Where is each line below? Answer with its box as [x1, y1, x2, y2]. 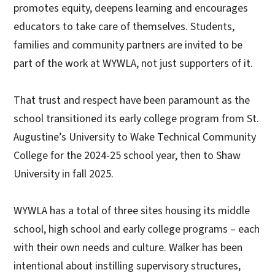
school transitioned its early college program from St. [14, 111, 259, 127]
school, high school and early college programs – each [14, 222, 260, 238]
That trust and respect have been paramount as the [14, 93, 250, 109]
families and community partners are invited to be [14, 37, 242, 53]
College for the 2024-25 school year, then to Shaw [14, 148, 241, 164]
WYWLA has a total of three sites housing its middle [14, 203, 250, 219]
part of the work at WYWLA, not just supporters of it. [14, 56, 253, 72]
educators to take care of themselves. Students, [14, 19, 234, 35]
